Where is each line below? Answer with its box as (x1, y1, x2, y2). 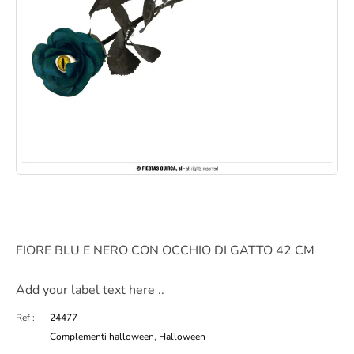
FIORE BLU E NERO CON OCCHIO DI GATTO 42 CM (16, 241, 318, 259)
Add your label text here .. (16, 281, 164, 299)
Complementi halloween (50, 330, 154, 343)
